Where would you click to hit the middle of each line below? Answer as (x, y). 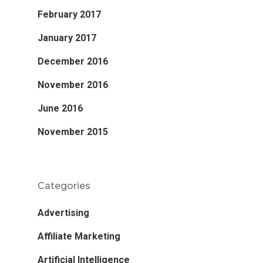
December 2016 (73, 61)
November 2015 (73, 131)
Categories (64, 186)
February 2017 (69, 14)
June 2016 (60, 108)
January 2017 (67, 38)
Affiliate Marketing (79, 236)
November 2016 (73, 85)
